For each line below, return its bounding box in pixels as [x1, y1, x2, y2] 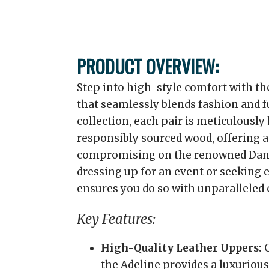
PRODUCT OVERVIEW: [77, 53, 219, 80]
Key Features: [77, 211, 156, 228]
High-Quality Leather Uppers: [101, 241, 262, 255]
